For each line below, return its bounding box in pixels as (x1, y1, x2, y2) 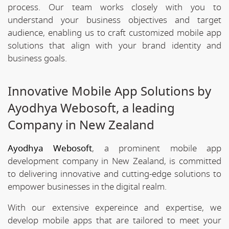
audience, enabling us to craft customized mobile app (8, 26, 221, 39)
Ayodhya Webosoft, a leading (8, 99, 175, 118)
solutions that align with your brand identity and (8, 39, 221, 52)
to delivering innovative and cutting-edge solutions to (8, 167, 221, 180)
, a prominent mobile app (92, 142, 222, 155)
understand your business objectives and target (8, 13, 221, 27)
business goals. (8, 52, 67, 65)
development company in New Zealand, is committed (8, 154, 221, 168)
